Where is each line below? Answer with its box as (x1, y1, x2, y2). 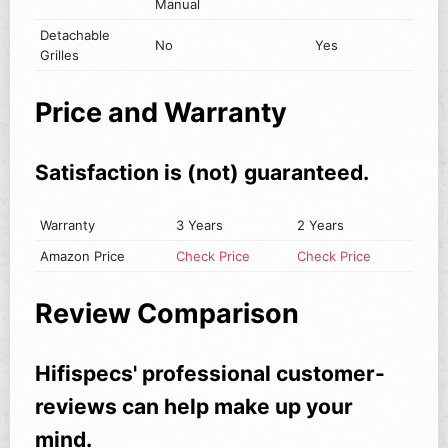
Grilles (40, 47, 80, 64)
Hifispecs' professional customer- (35, 361, 385, 387)
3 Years (176, 217, 224, 234)
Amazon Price (40, 248, 126, 265)
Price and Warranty (35, 95, 287, 129)
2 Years (297, 217, 345, 234)
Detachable (40, 27, 111, 44)
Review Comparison (35, 296, 299, 330)
